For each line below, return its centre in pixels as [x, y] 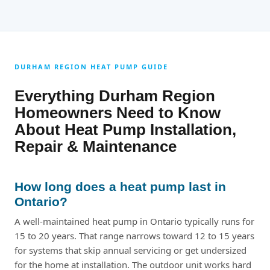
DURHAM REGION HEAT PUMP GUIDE [91, 67]
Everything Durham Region [115, 96]
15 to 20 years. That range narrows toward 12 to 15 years [134, 235]
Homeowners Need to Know [118, 112]
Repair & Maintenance [96, 146]
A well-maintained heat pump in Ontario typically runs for [134, 221]
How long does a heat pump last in [120, 186]
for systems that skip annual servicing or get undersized [130, 250]
